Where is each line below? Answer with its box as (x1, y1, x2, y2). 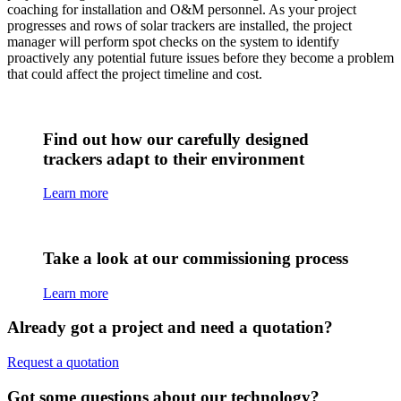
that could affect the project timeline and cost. (7, 65, 262, 81)
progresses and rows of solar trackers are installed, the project (7, 17, 352, 33)
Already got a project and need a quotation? (7, 318, 333, 337)
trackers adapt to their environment (43, 149, 304, 168)
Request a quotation (7, 354, 119, 371)
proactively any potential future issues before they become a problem (7, 49, 394, 65)
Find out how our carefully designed (43, 129, 309, 149)
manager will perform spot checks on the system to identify (7, 33, 339, 49)
